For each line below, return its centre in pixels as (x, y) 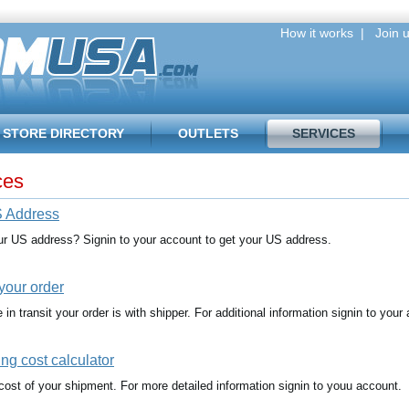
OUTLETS (208, 133)
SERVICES (324, 133)
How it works (317, 33)
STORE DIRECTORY (63, 133)
